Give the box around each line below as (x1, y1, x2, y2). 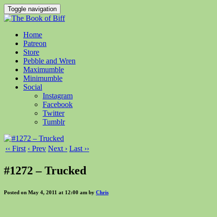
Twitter (43, 109, 64, 117)
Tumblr (43, 118, 65, 126)
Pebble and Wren (23, 57, 76, 65)
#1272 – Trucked (4, 164, 86, 177)
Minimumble (23, 74, 62, 82)
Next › (48, 144, 67, 153)
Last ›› (69, 144, 89, 153)
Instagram (43, 92, 73, 100)
